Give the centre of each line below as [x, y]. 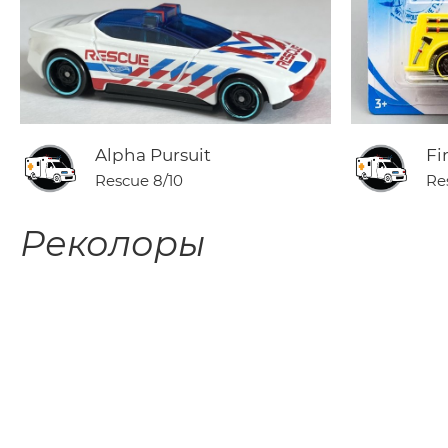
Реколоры [112, 244]
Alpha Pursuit [153, 155]
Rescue [122, 181]
